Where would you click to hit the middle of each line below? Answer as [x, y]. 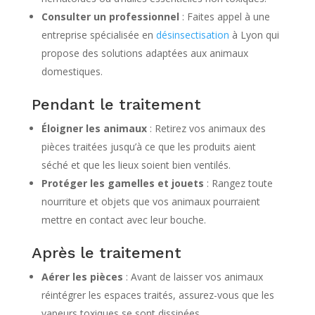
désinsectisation [192, 34]
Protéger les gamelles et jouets [122, 183]
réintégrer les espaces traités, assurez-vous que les [157, 295]
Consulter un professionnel [110, 16]
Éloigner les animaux [94, 128]
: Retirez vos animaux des [206, 128]
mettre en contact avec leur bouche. [123, 219]
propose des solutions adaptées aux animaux [144, 53]
